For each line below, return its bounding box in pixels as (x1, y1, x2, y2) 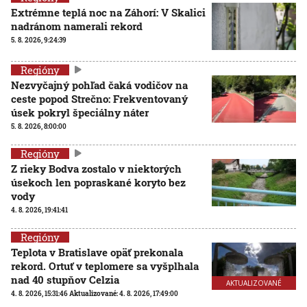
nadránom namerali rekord (11, 19, 143, 33)
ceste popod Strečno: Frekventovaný (11, 91, 188, 106)
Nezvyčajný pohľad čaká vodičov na (11, 77, 188, 92)
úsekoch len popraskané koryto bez (11, 175, 186, 189)
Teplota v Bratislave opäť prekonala (11, 245, 183, 259)
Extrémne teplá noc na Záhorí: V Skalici (11, 5, 206, 19)
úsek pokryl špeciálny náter (11, 105, 149, 119)
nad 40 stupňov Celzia (11, 272, 119, 286)
